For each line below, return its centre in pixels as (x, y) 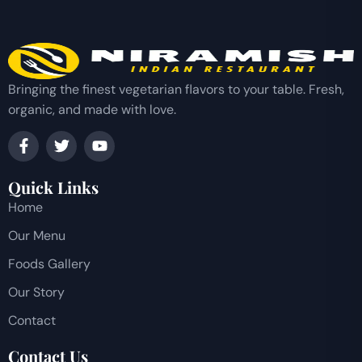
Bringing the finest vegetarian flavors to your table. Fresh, (176, 89)
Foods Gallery (49, 263)
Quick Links (53, 187)
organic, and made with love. (92, 109)
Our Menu (37, 235)
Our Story (36, 292)
